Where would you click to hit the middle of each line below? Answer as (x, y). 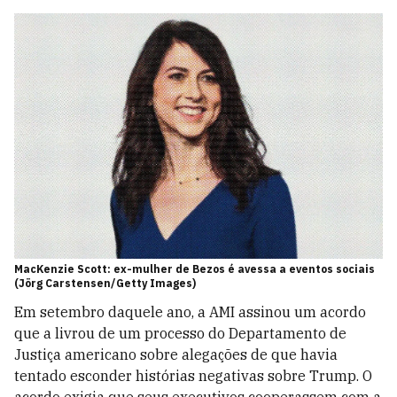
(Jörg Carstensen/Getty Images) (105, 284)
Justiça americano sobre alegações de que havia (176, 355)
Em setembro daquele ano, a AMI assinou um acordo (190, 312)
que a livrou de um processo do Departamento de (180, 334)
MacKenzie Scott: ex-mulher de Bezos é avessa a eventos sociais (195, 269)
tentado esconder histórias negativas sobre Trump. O (193, 376)
